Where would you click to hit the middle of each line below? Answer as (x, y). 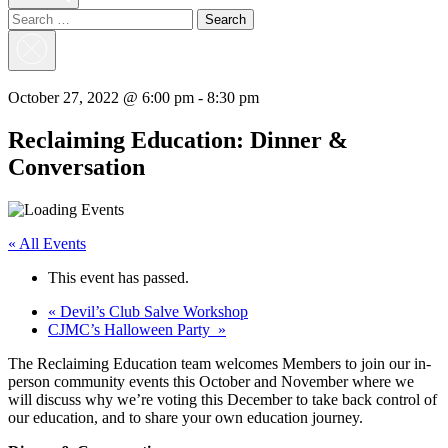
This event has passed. (118, 277)
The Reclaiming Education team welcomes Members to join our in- (219, 363)
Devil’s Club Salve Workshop (152, 311)
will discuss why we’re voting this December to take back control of (222, 399)
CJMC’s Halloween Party (133, 329)
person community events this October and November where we (211, 381)
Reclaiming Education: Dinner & (178, 139)
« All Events (47, 243)
